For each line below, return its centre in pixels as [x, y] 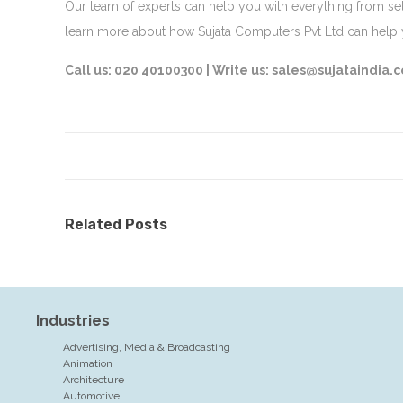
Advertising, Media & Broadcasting [147, 347]
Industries [73, 321]
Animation [88, 363]
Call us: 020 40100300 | [139, 70]
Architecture [94, 380]
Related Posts [116, 224]
